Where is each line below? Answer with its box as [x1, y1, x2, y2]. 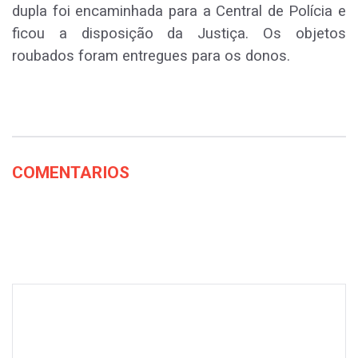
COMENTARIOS [12, 163, 129, 182]
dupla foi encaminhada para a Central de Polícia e [12, 2, 346, 20]
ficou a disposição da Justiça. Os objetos [12, 25, 346, 42]
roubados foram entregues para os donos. [12, 47, 290, 65]
